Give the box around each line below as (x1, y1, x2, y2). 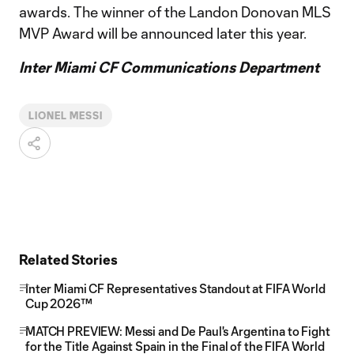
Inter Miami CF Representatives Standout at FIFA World (25, 281, 326, 296)
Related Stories (19, 251, 118, 267)
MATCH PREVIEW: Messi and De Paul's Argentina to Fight (25, 324, 330, 338)
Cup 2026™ (25, 296, 92, 311)
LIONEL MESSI (28, 110, 103, 121)
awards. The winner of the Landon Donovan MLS (19, 3, 331, 21)
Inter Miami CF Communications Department (19, 58, 319, 76)
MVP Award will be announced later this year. (19, 24, 307, 42)
